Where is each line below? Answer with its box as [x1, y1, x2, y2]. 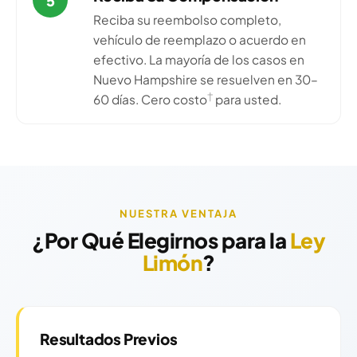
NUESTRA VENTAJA [120, 207, 237, 221]
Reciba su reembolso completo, [93, 12, 281, 28]
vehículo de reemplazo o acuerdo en [93, 32, 306, 48]
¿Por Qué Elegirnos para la [32, 227, 290, 254]
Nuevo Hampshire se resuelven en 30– [93, 72, 318, 88]
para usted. [213, 92, 281, 108]
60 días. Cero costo [93, 92, 207, 108]
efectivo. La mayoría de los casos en [93, 52, 304, 68]
